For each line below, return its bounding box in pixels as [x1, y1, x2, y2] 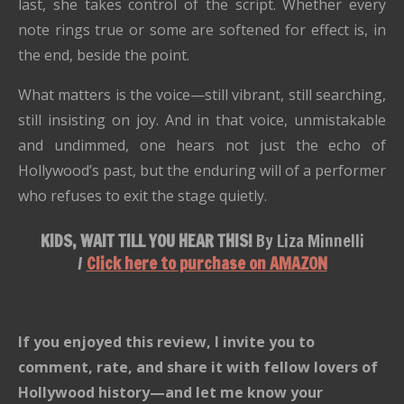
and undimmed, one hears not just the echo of [18, 135, 386, 155]
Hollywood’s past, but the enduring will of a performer [18, 161, 386, 180]
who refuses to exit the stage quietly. [18, 186, 267, 206]
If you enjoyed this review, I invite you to [18, 332, 315, 352]
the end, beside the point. [18, 45, 189, 65]
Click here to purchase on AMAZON [86, 252, 327, 275]
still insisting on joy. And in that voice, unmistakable [18, 110, 386, 130]
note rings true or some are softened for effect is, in [18, 20, 386, 40]
